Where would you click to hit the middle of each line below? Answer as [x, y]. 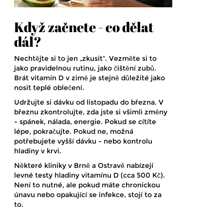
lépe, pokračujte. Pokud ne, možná [74, 132]
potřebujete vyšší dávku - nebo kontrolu [83, 141]
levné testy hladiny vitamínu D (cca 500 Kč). [90, 175]
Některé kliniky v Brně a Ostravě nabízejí [84, 166]
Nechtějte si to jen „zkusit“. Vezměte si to [85, 59]
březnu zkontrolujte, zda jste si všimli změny [91, 112]
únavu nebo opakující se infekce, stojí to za [88, 195]
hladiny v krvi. [38, 151]
